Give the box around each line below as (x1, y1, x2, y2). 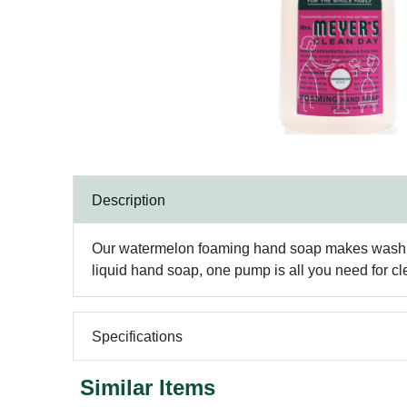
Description (92, 192, 165, 208)
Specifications (92, 328, 183, 344)
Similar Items (80, 375, 215, 400)
